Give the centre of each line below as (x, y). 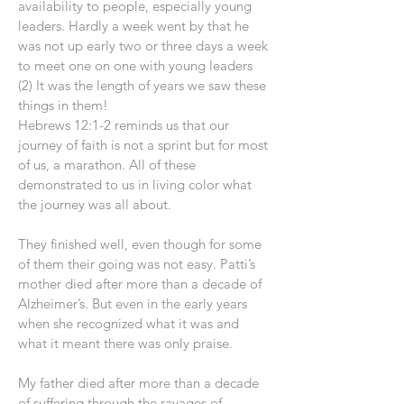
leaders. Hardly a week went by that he (133, 26)
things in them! (63, 105)
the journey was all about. (95, 204)
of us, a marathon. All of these (107, 165)
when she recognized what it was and (129, 323)
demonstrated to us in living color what (135, 184)
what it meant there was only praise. (125, 343)
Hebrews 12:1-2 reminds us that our (124, 125)
